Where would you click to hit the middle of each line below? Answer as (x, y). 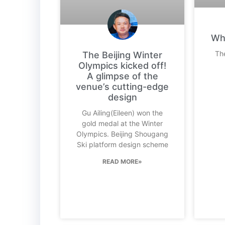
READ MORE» (123, 161)
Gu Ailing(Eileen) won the (123, 113)
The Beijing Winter (123, 55)
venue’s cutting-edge (123, 86)
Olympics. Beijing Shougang (123, 134)
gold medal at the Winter (123, 123)
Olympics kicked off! (123, 65)
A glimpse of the (122, 76)
